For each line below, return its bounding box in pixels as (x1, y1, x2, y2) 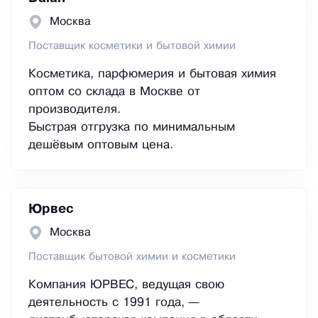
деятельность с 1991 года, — (28, 297, 199, 309)
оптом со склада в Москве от (28, 87, 200, 98)
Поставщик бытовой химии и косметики (28, 252, 236, 263)
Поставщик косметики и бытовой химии (28, 41, 236, 52)
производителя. (28, 104, 121, 116)
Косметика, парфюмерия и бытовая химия (28, 69, 276, 80)
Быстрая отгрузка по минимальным (28, 122, 235, 133)
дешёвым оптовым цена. (28, 140, 173, 151)
